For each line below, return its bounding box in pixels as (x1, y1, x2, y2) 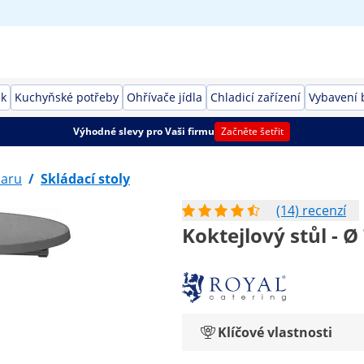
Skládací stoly (41, 170, 130, 188)
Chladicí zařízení (210, 89, 301, 105)
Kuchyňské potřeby (15, 89, 119, 105)
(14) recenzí (276, 201, 346, 219)
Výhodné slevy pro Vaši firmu (73, 124, 215, 138)
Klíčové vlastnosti (218, 323, 332, 341)
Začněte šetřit (221, 124, 284, 138)
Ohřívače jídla (127, 89, 202, 105)
